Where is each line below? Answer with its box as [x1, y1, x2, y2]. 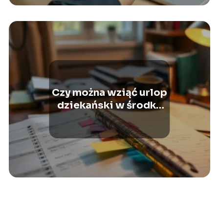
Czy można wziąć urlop [52, 87, 167, 99]
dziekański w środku [57, 99, 162, 112]
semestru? [82, 112, 137, 125]
